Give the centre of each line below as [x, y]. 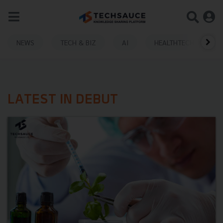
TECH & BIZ [78, 42]
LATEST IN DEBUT [63, 100]
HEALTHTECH [174, 42]
